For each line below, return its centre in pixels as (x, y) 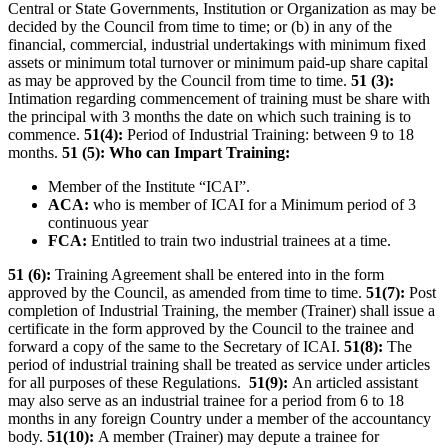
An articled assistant (355, 383)
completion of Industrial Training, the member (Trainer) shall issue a (221, 311)
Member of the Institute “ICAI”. (149, 187)
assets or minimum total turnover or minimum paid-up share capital (218, 63)
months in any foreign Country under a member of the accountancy (219, 419)
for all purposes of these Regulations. (126, 383)
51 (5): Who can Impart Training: (176, 153)
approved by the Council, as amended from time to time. (187, 293)
